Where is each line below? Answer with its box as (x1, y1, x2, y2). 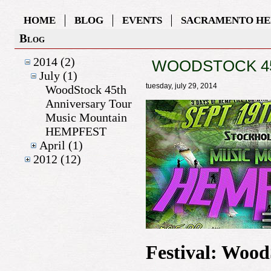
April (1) (39, 139, 83, 152)
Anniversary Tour (45, 97, 132, 110)
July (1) (39, 69, 77, 82)
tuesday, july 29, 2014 (146, 82, 217, 90)
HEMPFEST (45, 125, 106, 138)
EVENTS (122, 15, 162, 26)
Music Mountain (45, 111, 127, 124)
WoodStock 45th (45, 83, 126, 96)
